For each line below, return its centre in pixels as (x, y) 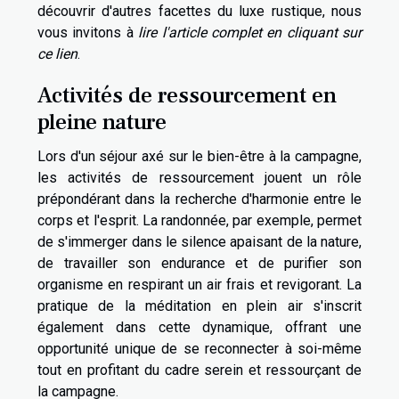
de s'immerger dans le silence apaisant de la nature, (199, 242)
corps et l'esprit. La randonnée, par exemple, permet (199, 221)
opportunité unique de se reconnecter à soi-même (199, 349)
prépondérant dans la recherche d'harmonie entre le (199, 199)
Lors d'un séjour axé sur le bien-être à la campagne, (199, 157)
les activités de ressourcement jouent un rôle (199, 178)
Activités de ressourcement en (187, 96)
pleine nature (102, 122)
